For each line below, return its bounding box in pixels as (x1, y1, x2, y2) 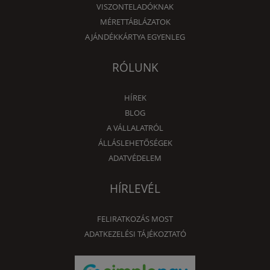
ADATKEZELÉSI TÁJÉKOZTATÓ (84, 228, 186, 240)
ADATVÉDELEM (108, 152, 162, 164)
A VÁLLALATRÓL (107, 122, 163, 134)
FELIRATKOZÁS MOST (97, 213, 173, 225)
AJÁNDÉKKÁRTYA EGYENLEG (85, 31, 185, 43)
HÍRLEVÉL (110, 181, 160, 196)
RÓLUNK (111, 60, 159, 75)
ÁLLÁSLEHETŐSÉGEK (98, 137, 172, 149)
